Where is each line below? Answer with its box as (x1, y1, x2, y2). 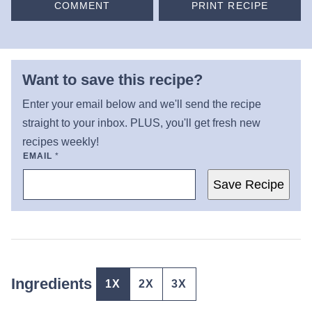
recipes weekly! (22, 136, 99, 148)
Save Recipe (213, 178, 284, 192)
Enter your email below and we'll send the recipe (22, 98, 261, 111)
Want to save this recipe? (22, 71, 203, 89)
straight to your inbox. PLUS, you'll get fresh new (22, 117, 260, 130)
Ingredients (11, 275, 96, 293)
